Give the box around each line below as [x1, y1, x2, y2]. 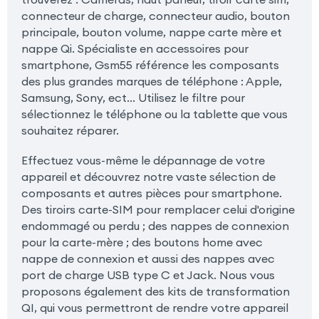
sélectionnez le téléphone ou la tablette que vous [21, 106, 288, 121]
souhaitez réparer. [21, 122, 119, 137]
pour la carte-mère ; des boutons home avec [21, 235, 263, 250]
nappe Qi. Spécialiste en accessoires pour [21, 41, 249, 56]
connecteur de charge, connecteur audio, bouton [21, 8, 290, 23]
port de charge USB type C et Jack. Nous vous [21, 268, 275, 283]
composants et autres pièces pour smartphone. [21, 186, 282, 201]
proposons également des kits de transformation [21, 284, 290, 299]
